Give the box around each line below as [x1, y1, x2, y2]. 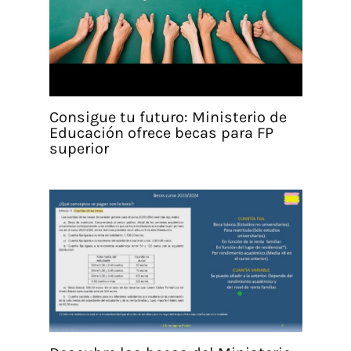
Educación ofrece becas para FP [49, 124, 273, 143]
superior [49, 139, 109, 158]
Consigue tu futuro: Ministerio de [49, 108, 287, 127]
